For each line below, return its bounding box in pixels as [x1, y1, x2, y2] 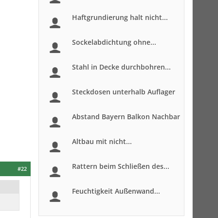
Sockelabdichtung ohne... [72, 37, 156, 47]
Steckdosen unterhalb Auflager [72, 87, 175, 96]
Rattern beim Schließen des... [72, 162, 169, 171]
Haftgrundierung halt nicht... [72, 13, 168, 22]
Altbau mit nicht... [72, 137, 132, 146]
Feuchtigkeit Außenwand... [72, 186, 160, 196]
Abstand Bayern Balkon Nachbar [72, 112, 180, 121]
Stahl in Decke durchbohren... [72, 62, 171, 72]
